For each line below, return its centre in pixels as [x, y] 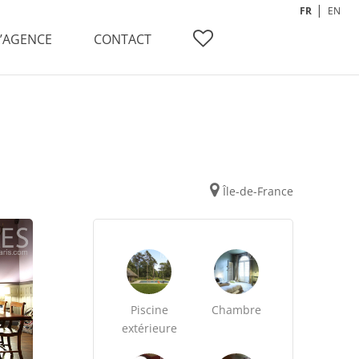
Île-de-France [258, 191]
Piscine [149, 310]
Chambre [237, 310]
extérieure [149, 328]
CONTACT [123, 39]
